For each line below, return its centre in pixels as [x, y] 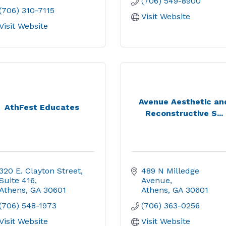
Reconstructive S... [184, 113]
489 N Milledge [170, 171]
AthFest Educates [42, 107]
